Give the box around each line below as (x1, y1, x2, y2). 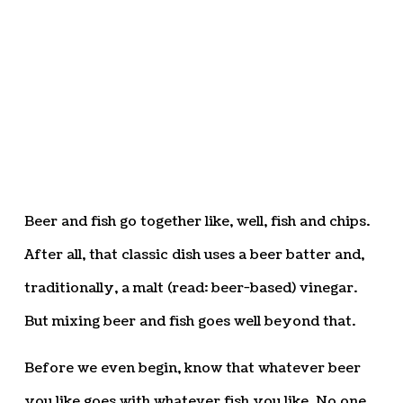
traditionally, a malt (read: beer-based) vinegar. (23, 278, 357, 298)
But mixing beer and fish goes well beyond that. (23, 311, 355, 331)
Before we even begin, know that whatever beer (23, 358, 361, 378)
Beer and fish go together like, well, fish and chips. (23, 211, 370, 231)
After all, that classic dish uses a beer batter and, (23, 245, 364, 264)
